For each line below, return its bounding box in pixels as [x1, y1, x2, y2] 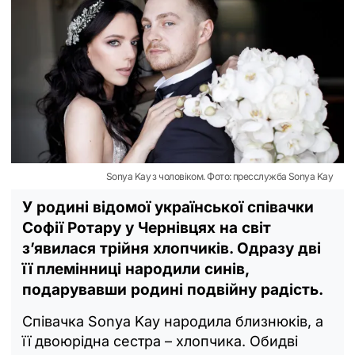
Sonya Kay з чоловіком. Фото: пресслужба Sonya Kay [105, 170, 333, 182]
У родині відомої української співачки [22, 197, 314, 216]
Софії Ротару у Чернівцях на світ [22, 218, 271, 237]
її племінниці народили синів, [22, 259, 249, 278]
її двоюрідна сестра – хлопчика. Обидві [22, 332, 298, 349]
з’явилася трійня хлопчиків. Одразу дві [22, 239, 321, 258]
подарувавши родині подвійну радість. [22, 280, 323, 299]
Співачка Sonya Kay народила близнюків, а [22, 312, 323, 330]
